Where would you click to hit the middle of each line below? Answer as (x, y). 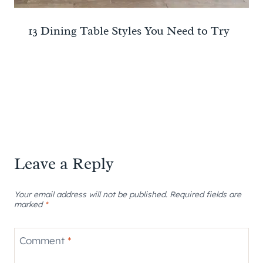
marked (29, 204)
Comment (43, 240)
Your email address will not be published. (91, 194)
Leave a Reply (64, 164)
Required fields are (205, 194)
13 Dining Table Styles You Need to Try (129, 31)
